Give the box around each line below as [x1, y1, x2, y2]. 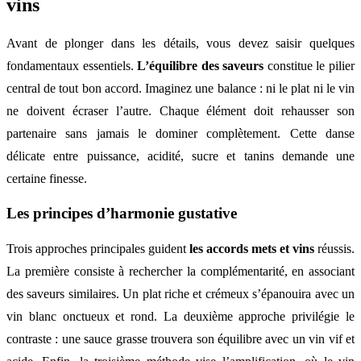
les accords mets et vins [189, 242, 314, 256]
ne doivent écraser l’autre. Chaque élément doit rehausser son [6, 103, 355, 118]
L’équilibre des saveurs [137, 58, 264, 73]
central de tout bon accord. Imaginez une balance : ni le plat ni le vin [6, 81, 355, 95]
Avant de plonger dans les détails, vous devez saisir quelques [6, 35, 355, 50]
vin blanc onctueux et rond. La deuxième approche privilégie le [6, 309, 355, 324]
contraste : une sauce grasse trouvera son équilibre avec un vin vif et [6, 332, 355, 346]
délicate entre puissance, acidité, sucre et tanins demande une [6, 148, 355, 163]
